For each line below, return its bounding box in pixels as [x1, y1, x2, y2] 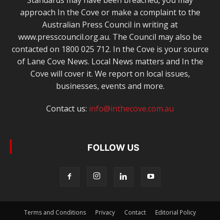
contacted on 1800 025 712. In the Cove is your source [11, 44, 209, 55]
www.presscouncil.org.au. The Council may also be [18, 31, 202, 43]
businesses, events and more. [55, 81, 165, 92]
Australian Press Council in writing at [42, 19, 178, 30]
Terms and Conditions [24, 208, 86, 217]
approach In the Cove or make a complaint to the [20, 7, 200, 18]
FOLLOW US [87, 142, 139, 153]
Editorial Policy [155, 208, 196, 217]
